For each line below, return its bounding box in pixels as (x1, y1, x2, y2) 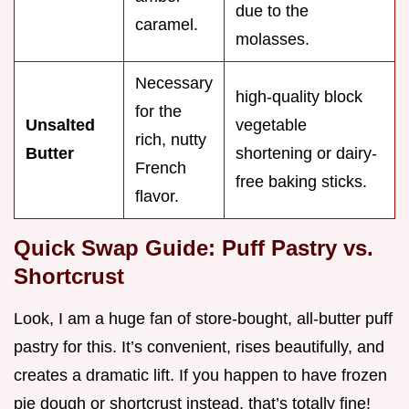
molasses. (236, 30, 309, 49)
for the (135, 102, 182, 121)
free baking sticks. (236, 173, 367, 192)
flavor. (135, 187, 179, 206)
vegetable (236, 116, 307, 135)
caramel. (135, 16, 198, 35)
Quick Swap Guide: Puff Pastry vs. (14, 236, 373, 261)
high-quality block (236, 88, 362, 107)
